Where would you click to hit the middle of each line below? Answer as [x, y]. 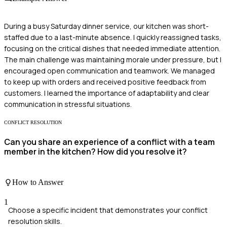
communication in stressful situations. [68, 104]
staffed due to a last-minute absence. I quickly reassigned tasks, [113, 37]
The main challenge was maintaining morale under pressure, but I [113, 60]
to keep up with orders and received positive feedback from [105, 82]
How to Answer [38, 182]
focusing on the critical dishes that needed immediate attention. [112, 49]
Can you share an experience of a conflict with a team [109, 142]
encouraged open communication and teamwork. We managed [109, 71]
